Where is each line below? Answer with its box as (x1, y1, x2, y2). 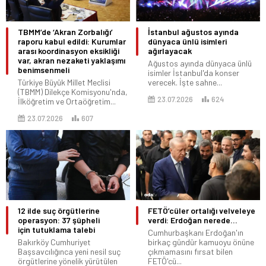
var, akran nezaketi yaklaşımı (18, 55, 125, 66)
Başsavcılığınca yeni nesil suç (18, 246, 121, 256)
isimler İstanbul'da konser (148, 68, 239, 78)
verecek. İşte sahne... (148, 77, 222, 88)
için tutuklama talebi (18, 224, 95, 235)
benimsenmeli (18, 65, 69, 75)
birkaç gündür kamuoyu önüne (148, 236, 254, 247)
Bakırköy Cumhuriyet (18, 236, 91, 247)
